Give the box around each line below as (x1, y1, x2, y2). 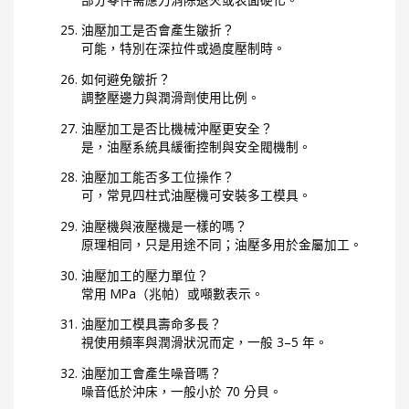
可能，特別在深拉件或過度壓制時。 (81, 39, 287, 58)
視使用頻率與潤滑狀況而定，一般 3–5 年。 (81, 333, 329, 351)
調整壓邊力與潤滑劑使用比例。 (81, 89, 261, 107)
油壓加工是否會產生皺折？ (81, 21, 236, 39)
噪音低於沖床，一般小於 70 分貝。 (81, 383, 283, 401)
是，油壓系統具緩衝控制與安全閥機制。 (81, 137, 312, 155)
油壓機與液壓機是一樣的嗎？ (81, 217, 248, 236)
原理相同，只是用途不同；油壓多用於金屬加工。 (81, 236, 363, 254)
